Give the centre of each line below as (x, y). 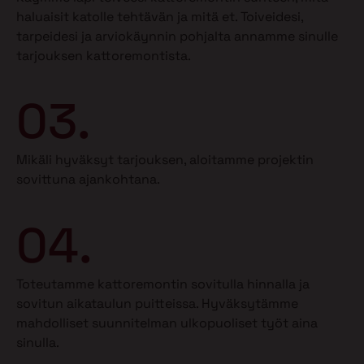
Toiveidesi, (272, 16)
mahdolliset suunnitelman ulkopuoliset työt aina (167, 323)
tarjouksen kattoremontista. (104, 55)
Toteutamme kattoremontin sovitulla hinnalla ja (163, 284)
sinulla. (38, 342)
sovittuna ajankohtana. (88, 180)
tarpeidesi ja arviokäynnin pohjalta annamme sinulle (177, 36)
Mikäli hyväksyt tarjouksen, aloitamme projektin (165, 160)
